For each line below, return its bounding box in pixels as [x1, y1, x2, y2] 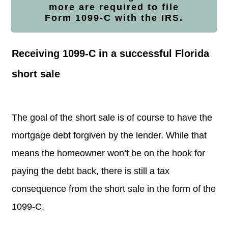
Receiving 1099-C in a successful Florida [12, 47, 209, 59]
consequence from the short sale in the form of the [12, 183, 216, 194]
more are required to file [49, 2, 179, 12]
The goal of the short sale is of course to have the [12, 112, 212, 123]
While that [166, 130, 207, 140]
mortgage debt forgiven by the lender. [12, 130, 166, 140]
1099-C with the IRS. [75, 12, 183, 23]
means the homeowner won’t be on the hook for [12, 148, 205, 158]
